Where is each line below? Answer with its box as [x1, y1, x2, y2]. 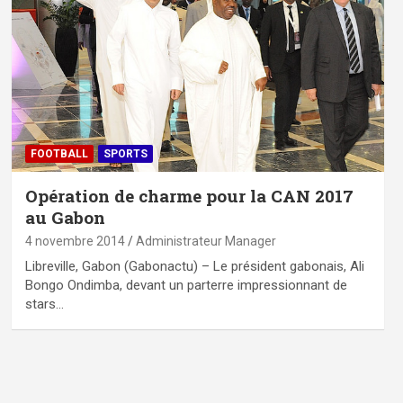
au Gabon [24, 206, 105, 229]
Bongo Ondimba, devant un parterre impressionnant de [24, 277, 347, 294]
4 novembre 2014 [24, 234, 125, 249]
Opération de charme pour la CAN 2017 [24, 184, 354, 208]
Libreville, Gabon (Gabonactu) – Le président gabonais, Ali [24, 258, 364, 275]
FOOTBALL [30, 148, 88, 161]
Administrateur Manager [135, 234, 276, 249]
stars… [24, 296, 64, 313]
